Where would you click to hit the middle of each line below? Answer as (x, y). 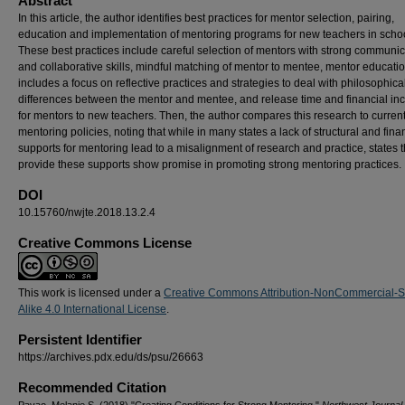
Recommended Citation (92, 387)
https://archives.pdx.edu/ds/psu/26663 (111, 357)
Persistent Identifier (80, 339)
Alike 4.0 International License (92, 309)
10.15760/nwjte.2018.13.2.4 (87, 212)
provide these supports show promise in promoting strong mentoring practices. (210, 165)
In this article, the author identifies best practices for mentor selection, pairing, (206, 18)
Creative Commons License (105, 243)
